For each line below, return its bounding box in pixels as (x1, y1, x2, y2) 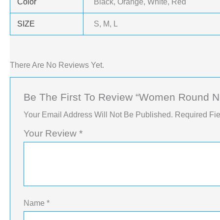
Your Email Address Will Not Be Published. (23, 110, 173, 119)
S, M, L (94, 19, 118, 28)
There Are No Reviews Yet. (10, 60, 104, 69)
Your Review (23, 128, 79, 139)
